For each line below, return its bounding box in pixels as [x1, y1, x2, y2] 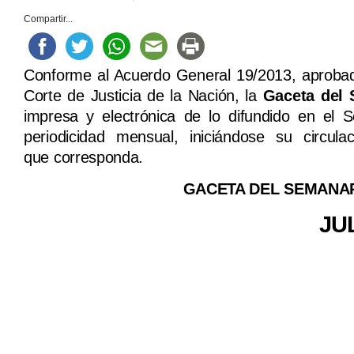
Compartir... [24, 13, 73, 25]
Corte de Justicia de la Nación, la [24, 87, 263, 105]
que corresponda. [24, 149, 144, 167]
